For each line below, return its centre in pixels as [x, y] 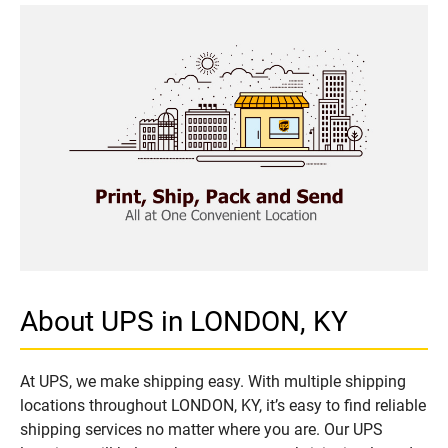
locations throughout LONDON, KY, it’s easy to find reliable [223, 405]
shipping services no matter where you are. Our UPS [201, 429]
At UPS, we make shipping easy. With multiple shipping [213, 381]
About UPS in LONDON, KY [184, 321]
